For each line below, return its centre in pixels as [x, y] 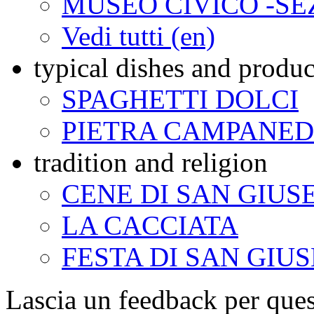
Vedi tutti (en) [138, 36]
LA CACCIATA [150, 226]
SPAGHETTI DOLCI [180, 100]
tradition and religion [151, 163]
